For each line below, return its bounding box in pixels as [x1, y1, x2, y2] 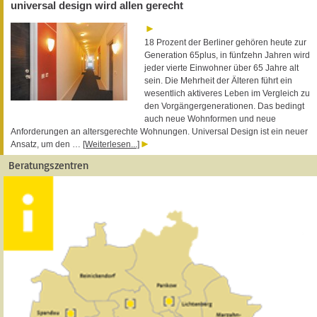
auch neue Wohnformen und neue [144, 113, 276, 124]
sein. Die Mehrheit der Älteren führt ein [144, 75, 292, 86]
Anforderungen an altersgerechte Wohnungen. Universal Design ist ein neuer [11, 126, 308, 137]
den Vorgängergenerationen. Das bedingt [144, 100, 304, 111]
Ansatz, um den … [11, 139, 83, 149]
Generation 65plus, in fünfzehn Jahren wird [144, 50, 310, 60]
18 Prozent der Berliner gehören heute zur [144, 37, 306, 47]
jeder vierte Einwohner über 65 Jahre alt [144, 62, 299, 73]
